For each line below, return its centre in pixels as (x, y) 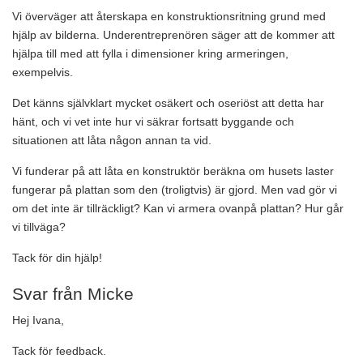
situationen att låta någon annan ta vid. (112, 141)
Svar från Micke (73, 294)
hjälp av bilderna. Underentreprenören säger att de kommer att (173, 35)
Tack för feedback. (59, 351)
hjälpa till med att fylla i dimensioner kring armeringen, (150, 54)
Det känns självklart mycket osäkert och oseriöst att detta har (168, 103)
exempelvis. (43, 73)
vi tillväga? (39, 227)
